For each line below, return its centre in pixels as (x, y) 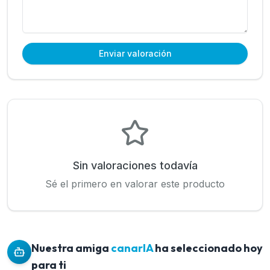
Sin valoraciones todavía (135, 166)
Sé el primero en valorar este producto (135, 184)
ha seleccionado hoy (208, 248)
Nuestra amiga (71, 248)
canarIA (132, 248)
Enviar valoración (135, 54)
